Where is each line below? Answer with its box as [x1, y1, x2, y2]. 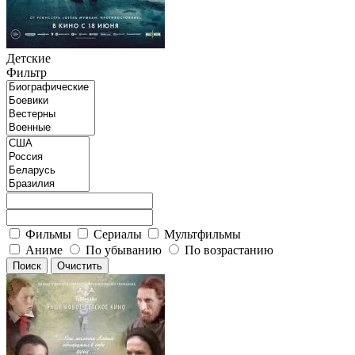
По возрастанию [185, 243, 273, 257]
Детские [6, 52, 51, 65]
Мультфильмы [164, 227, 241, 241]
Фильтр [6, 66, 47, 79]
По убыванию [86, 243, 162, 257]
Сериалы [94, 227, 142, 241]
